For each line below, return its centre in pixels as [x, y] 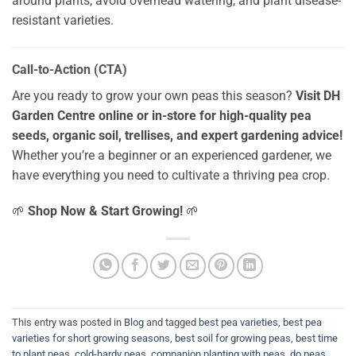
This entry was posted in [68, 322]
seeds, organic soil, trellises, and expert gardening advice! [177, 135]
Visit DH [318, 95]
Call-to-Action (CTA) [70, 69]
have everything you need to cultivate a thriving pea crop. [171, 175]
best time [317, 338]
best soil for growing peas [233, 338]
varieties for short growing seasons [91, 338]
